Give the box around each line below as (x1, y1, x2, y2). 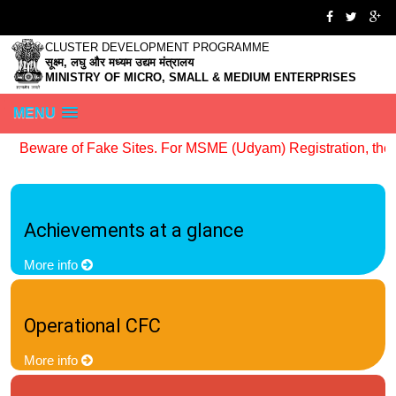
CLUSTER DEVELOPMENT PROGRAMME (44, 41, 270, 54)
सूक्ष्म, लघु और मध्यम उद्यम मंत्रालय (44, 56, 194, 69)
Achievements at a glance (24, 219, 244, 241)
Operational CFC (24, 315, 161, 337)
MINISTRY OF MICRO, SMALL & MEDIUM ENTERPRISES (44, 71, 356, 84)
